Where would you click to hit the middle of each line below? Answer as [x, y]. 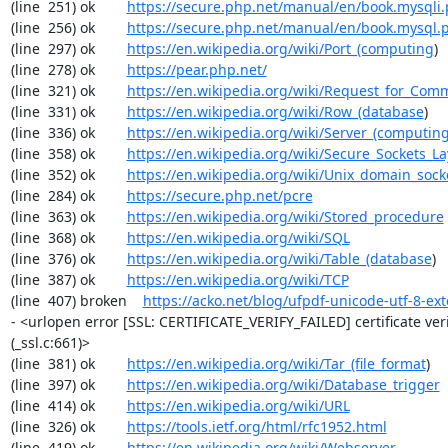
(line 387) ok [68, 279]
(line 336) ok [68, 132]
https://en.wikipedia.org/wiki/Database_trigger [283, 384]
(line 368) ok [68, 237]
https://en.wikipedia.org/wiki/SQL [238, 237]
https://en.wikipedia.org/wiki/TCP [237, 279]
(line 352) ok [68, 174]
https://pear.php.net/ [196, 69]
